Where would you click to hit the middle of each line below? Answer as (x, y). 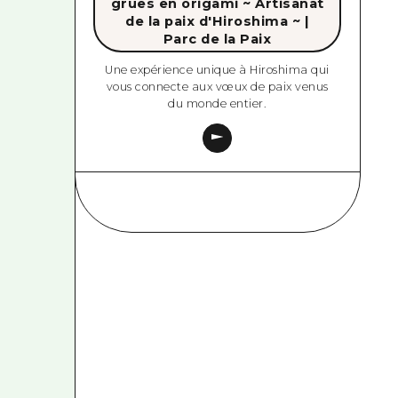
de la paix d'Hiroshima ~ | (218, 21)
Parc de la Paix (217, 39)
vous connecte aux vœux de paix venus (217, 87)
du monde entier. (218, 104)
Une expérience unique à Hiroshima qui (217, 70)
